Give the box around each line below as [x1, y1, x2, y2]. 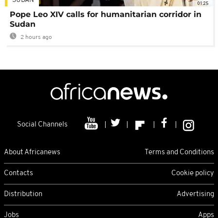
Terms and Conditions [145, 148, 214, 156]
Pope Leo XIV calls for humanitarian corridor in [10, 10, 201, 19]
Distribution [4, 190, 42, 198]
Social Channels [17, 121, 68, 129]
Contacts [4, 169, 33, 177]
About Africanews [4, 148, 60, 156]
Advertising [177, 190, 214, 198]
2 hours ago [19, 35, 52, 41]
